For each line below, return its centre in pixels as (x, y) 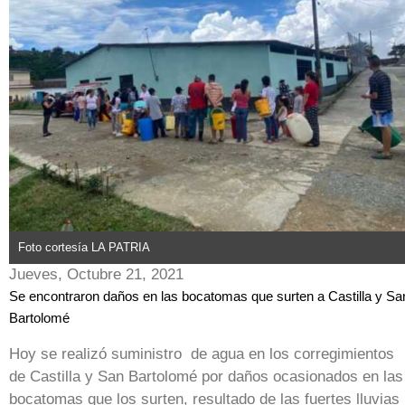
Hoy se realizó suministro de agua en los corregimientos (202, 354)
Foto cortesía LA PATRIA (84, 248)
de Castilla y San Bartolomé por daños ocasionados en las (206, 377)
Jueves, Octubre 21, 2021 (96, 275)
